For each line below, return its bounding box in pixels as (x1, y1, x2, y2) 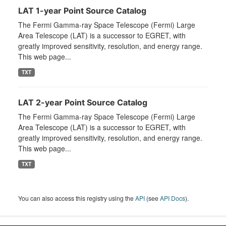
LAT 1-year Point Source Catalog (18, 6, 146, 16)
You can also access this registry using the (18, 194, 135, 203)
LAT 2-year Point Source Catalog (18, 97, 147, 108)
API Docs (160, 194, 185, 203)
